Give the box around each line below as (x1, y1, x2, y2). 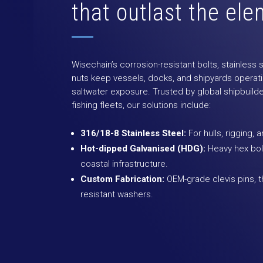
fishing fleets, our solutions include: (72, 100, 211, 110)
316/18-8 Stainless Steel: (80, 128, 186, 139)
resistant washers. (80, 189, 153, 200)
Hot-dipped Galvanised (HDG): (80, 143, 205, 154)
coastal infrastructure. (80, 159, 168, 169)
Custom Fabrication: (80, 174, 164, 184)
